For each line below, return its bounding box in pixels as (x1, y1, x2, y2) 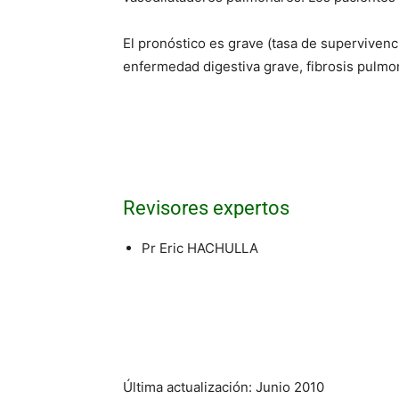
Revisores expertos (123, 196, 289, 219)
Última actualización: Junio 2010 (123, 378, 324, 395)
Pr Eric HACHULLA (142, 239, 258, 256)
